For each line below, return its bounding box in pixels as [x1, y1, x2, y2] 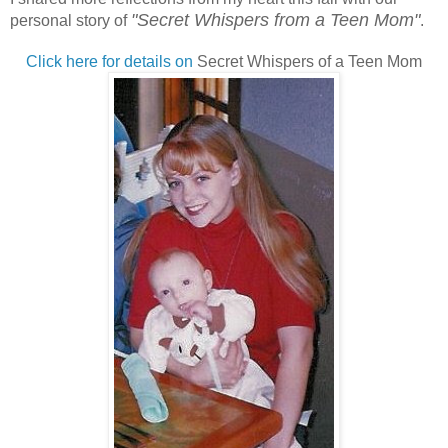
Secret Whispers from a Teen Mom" [137, 9, 420, 30]
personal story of [10, 11, 131, 29]
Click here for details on [26, 52, 193, 70]
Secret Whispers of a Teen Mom [193, 52, 422, 70]
